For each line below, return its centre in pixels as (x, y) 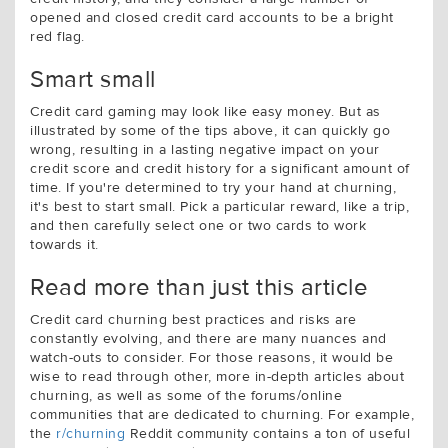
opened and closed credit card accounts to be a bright (212, 18)
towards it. (64, 245)
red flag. (57, 37)
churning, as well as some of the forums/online (186, 396)
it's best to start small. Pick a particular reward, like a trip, (219, 207)
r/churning (90, 434)
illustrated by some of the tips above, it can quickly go (210, 131)
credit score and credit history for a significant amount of (220, 169)
